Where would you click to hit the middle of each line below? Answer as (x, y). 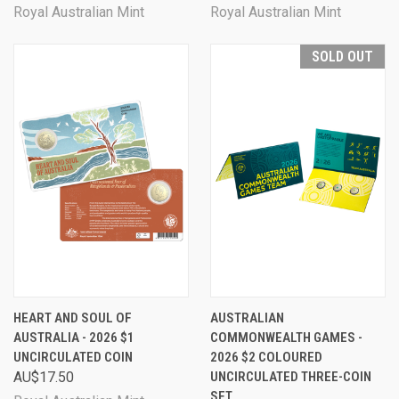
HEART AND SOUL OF (73, 318)
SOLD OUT (342, 57)
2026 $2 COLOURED (266, 357)
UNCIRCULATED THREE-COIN (291, 377)
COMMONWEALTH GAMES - (286, 338)
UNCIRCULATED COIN (73, 357)
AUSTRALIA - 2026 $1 (74, 338)
